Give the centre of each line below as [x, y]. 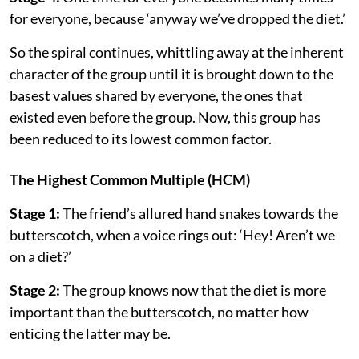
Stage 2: [35, 290]
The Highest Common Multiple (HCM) [130, 179]
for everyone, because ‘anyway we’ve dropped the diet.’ [177, 18]
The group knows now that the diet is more [193, 290]
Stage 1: [35, 213]
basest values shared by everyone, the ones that [156, 95]
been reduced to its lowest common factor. [141, 138]
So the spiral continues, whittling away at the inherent [177, 52]
